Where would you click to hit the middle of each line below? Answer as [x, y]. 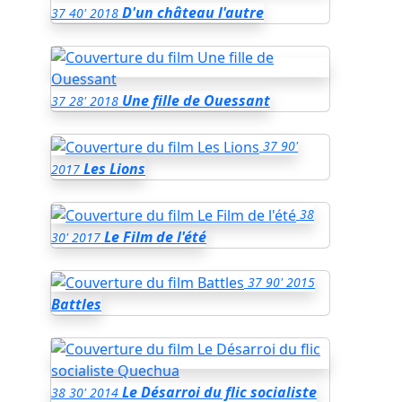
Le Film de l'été [155, 236]
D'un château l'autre [193, 13]
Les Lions [114, 168]
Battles [76, 305]
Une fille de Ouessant [196, 101]
